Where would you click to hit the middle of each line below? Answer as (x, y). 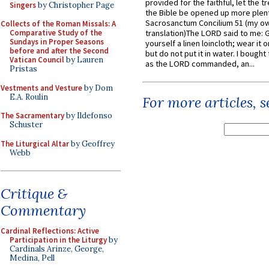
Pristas (23, 69)
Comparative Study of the (56, 33)
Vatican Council (37, 60)
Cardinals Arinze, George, (57, 249)
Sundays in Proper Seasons (57, 42)
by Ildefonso (88, 116)
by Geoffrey (92, 144)
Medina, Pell (32, 258)
